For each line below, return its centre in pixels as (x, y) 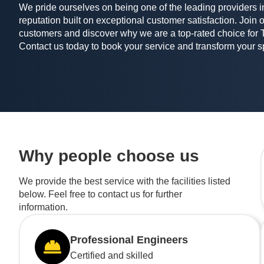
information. (43, 207)
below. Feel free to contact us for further (100, 194)
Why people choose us (109, 156)
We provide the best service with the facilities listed (125, 181)
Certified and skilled (111, 256)
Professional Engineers (129, 240)
